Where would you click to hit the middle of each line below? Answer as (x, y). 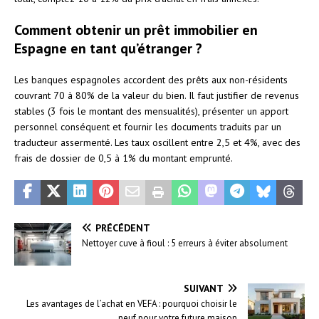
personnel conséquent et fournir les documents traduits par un (148, 126)
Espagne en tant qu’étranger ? (108, 48)
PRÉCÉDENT (123, 228)
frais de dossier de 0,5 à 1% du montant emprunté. (124, 158)
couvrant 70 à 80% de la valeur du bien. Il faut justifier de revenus (157, 95)
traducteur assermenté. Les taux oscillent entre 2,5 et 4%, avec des (157, 142)
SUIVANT (204, 288)
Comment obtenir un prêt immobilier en (136, 30)
